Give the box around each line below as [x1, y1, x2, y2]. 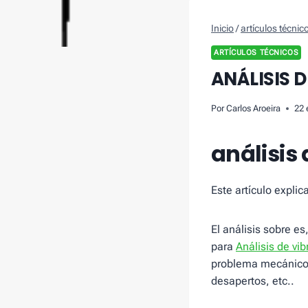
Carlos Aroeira [226, 103, 281, 114]
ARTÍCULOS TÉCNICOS [214, 47, 299, 57]
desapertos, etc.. [211, 274, 294, 288]
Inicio [211, 23, 234, 34]
